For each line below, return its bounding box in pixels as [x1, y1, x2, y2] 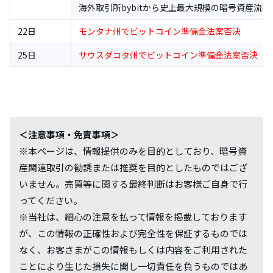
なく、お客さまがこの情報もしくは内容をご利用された [19, 243, 247, 256]
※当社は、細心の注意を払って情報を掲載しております [19, 210, 247, 223]
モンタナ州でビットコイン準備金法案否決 [79, 24, 241, 37]
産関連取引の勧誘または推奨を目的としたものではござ [19, 160, 247, 174]
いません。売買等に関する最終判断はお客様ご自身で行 [19, 177, 247, 190]
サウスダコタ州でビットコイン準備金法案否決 [79, 48, 258, 61]
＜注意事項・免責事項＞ [19, 127, 119, 141]
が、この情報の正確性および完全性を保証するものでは [19, 226, 247, 239]
